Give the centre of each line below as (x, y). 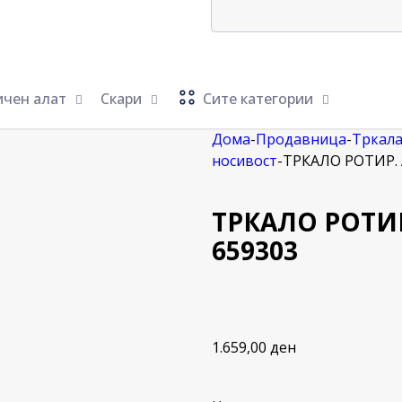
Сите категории (258, 98)
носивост (245, 161)
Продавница (301, 139)
